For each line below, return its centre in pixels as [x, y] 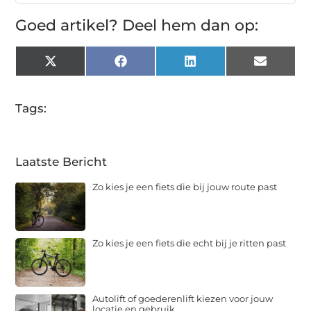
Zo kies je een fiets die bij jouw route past [185, 187]
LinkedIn [222, 66]
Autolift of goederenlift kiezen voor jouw [183, 299]
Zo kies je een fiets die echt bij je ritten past [190, 243]
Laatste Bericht [61, 162]
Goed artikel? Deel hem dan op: [137, 26]
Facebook [156, 66]
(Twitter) [82, 78]
